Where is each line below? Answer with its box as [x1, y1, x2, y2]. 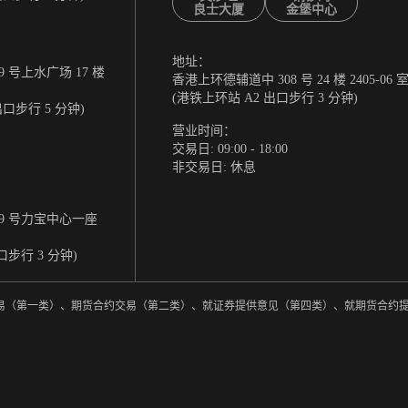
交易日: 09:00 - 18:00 [171, 142, 288, 157]
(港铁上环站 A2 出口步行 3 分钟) [171, 91, 358, 106]
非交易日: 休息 [171, 160, 256, 175]
